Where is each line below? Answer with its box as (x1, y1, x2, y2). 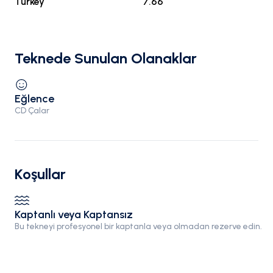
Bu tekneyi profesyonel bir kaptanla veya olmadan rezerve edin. (15, 221, 262, 232)
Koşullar (15, 165, 66, 183)
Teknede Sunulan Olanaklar (15, 49, 197, 67)
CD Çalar (15, 105, 49, 116)
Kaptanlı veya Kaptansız (15, 208, 133, 221)
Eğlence (15, 92, 54, 105)
